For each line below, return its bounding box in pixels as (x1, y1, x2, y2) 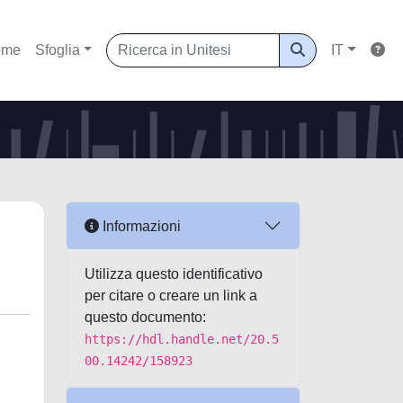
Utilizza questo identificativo (85, 266, 263, 282)
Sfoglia (34, 42, 80, 58)
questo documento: (85, 309, 206, 325)
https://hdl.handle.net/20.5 (85, 332, 279, 346)
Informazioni (99, 218, 181, 234)
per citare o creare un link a (85, 288, 257, 303)
